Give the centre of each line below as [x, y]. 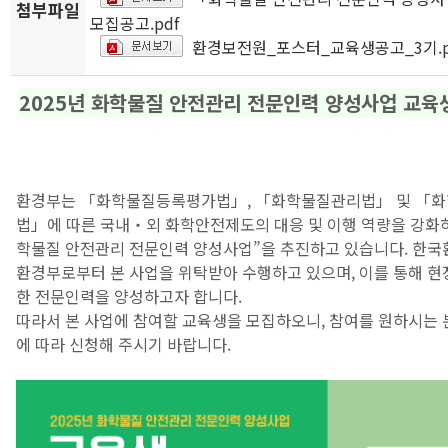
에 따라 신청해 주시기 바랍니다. [124, 344]
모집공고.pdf [135, 23]
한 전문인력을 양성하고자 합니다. [129, 296]
